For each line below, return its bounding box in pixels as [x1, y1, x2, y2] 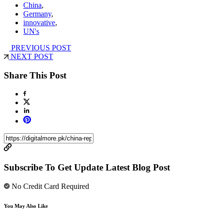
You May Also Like [4, 202, 48, 209]
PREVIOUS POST [9, 43, 71, 52]
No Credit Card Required [10, 182, 89, 190]
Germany [23, 9, 51, 18]
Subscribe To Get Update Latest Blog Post [4, 162, 170, 173]
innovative [23, 18, 55, 27]
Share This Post [4, 70, 66, 80]
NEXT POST [9, 52, 53, 61]
